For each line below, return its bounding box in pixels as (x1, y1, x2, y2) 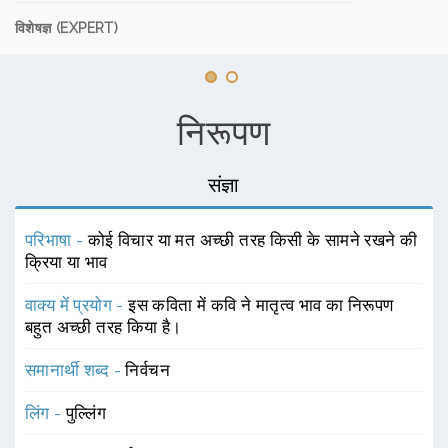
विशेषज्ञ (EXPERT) (15, 20, 119, 36)
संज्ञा (208, 173, 240, 197)
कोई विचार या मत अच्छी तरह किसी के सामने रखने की (87, 230, 418, 250)
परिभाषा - (25, 230, 88, 250)
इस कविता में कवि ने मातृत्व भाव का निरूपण (128, 295, 394, 315)
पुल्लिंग (66, 403, 107, 423)
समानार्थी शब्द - (25, 360, 126, 380)
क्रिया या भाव (25, 252, 108, 272)
